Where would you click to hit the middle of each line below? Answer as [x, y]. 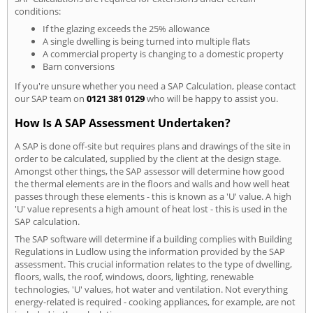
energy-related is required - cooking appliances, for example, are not [155, 302]
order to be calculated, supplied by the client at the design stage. [148, 159]
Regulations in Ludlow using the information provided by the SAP [150, 252]
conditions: [38, 11]
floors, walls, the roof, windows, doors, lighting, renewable [134, 277]
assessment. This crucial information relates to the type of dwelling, [153, 264]
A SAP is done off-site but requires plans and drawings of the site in [153, 146]
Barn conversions [79, 66]
